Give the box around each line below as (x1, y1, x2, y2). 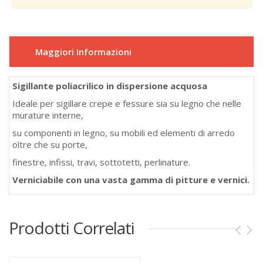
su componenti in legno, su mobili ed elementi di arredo (12, 127, 235, 139)
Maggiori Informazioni (35, 46, 131, 58)
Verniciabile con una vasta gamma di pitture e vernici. (12, 174, 249, 186)
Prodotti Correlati (9, 217, 134, 239)
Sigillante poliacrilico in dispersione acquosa (12, 80, 207, 92)
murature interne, (12, 109, 83, 121)
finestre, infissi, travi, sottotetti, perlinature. (12, 156, 190, 168)
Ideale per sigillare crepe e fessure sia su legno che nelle (12, 97, 241, 109)
